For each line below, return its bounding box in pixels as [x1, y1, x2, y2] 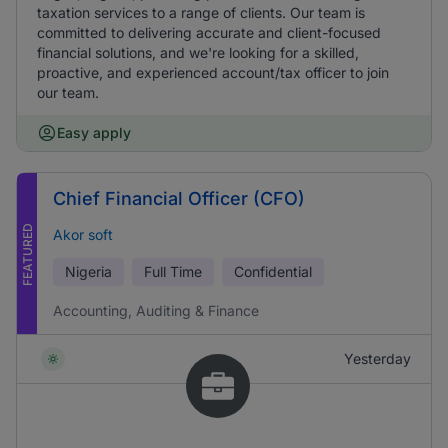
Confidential [234, 263, 312, 280]
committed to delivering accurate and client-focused [37, 24, 381, 41]
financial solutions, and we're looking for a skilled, [37, 44, 359, 61]
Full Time [144, 263, 202, 280]
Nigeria [65, 263, 112, 280]
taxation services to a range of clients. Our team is [37, 4, 365, 21]
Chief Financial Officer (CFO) [53, 188, 305, 209]
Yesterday [344, 350, 411, 367]
